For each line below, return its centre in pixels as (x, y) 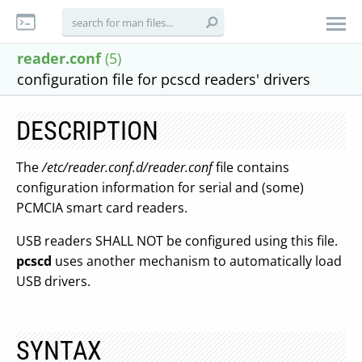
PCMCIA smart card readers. (102, 208)
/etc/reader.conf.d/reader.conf (127, 167)
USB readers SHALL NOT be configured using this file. (177, 241)
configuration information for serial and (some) (160, 187)
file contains (251, 167)
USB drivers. (53, 281)
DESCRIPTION (87, 131)
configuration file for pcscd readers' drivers (164, 79)
